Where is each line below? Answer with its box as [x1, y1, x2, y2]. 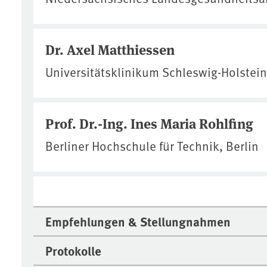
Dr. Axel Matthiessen [45, 39, 175, 59]
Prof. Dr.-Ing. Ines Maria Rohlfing [45, 113, 253, 133]
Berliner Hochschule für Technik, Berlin [45, 136, 259, 154]
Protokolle [45, 241, 101, 259]
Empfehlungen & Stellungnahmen [45, 212, 231, 230]
